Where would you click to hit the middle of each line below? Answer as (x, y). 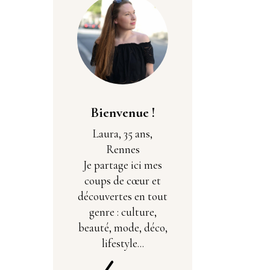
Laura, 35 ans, (123, 133)
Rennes (123, 149)
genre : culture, (123, 212)
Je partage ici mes (123, 165)
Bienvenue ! (123, 112)
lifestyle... (123, 243)
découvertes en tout (123, 196)
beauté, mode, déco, (123, 227)
